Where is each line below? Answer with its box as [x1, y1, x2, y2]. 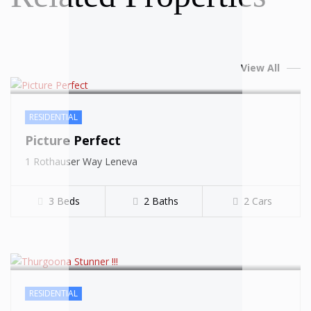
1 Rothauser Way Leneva [25, 155, 137, 169]
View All [241, 61, 280, 75]
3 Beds [48, 194, 80, 208]
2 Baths [143, 194, 178, 208]
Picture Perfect [25, 132, 121, 149]
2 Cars [243, 194, 272, 208]
